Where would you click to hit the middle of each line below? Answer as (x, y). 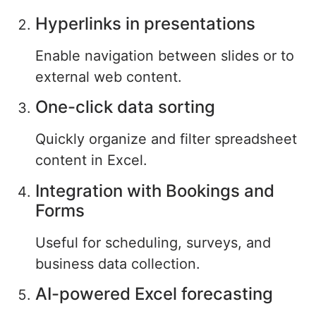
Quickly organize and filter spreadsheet (166, 139)
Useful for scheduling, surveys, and (153, 242)
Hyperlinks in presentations (145, 23)
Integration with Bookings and (155, 190)
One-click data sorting (125, 107)
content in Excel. (91, 160)
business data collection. (118, 263)
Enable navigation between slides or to (165, 55)
